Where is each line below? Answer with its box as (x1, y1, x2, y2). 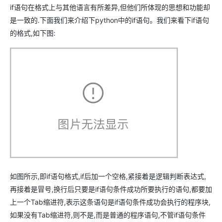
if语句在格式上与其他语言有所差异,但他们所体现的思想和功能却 (10, 3, 210, 12)
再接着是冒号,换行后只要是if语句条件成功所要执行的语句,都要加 (10, 185, 212, 194)
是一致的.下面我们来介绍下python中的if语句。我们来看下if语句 (10, 16, 209, 25)
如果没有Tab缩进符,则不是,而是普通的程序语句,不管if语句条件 (10, 211, 206, 220)
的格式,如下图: (10, 29, 55, 38)
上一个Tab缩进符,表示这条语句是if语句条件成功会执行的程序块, (10, 198, 211, 207)
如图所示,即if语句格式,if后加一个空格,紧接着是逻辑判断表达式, (10, 172, 206, 181)
